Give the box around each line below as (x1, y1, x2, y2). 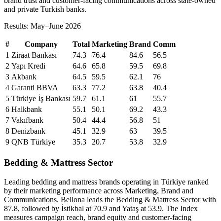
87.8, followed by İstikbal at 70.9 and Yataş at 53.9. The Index (4, 204, 198, 213)
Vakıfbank (11, 116, 43, 125)
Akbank (11, 73, 37, 81)
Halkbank (11, 105, 42, 114)
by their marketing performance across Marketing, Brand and (4, 186, 193, 195)
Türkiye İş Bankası (11, 94, 71, 103)
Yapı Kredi (11, 62, 45, 71)
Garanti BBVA (11, 83, 58, 92)
